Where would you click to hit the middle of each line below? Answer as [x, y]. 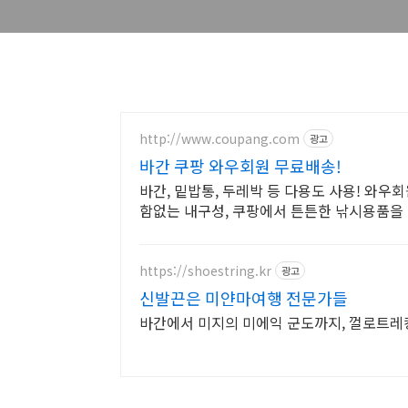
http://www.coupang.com [219, 138]
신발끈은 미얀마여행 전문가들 [244, 298]
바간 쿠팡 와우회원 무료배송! [240, 166]
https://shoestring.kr [205, 270]
